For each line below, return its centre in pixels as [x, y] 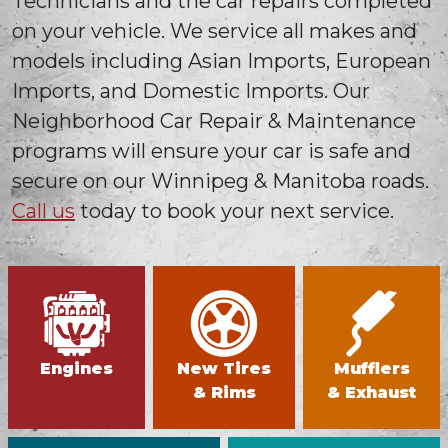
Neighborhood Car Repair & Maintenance [214, 120]
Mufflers [371, 369]
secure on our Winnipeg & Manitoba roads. [220, 180]
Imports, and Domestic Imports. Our [191, 90]
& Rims [224, 393]
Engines [76, 369]
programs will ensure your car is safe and [211, 150]
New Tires [224, 369]
